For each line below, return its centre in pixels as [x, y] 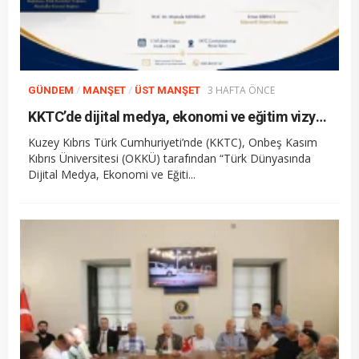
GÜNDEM [51, 90]
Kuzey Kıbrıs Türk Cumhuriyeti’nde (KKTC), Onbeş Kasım [173, 142]
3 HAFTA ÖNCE [241, 90]
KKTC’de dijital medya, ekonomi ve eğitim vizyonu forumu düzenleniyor [321, 116]
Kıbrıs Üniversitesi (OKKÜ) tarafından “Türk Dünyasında [169, 158]
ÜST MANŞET [167, 90]
